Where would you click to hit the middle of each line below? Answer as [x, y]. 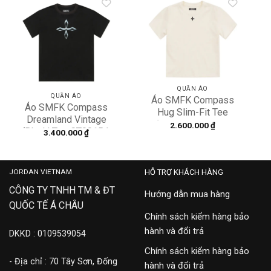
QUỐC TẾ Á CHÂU [46, 206]
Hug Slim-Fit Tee [193, 112]
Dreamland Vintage [66, 120]
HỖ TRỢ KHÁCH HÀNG [184, 172]
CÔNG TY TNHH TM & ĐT [62, 191]
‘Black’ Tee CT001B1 [66, 132]
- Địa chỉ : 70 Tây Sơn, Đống [63, 261]
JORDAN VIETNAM [41, 171]
